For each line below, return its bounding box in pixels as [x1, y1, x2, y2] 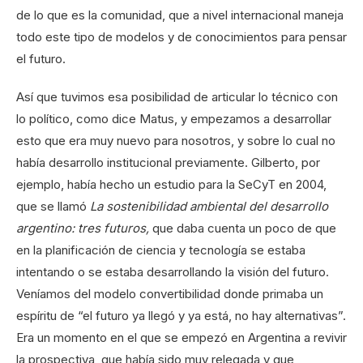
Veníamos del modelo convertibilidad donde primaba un [16, 286, 323, 302]
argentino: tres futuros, [16, 220, 149, 237]
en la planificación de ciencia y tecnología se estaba [16, 242, 305, 258]
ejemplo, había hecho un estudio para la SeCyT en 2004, [16, 177, 327, 193]
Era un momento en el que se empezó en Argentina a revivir [16, 330, 347, 346]
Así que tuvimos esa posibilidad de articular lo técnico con [16, 89, 338, 105]
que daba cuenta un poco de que [149, 220, 336, 237]
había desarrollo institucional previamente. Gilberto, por [16, 155, 320, 171]
